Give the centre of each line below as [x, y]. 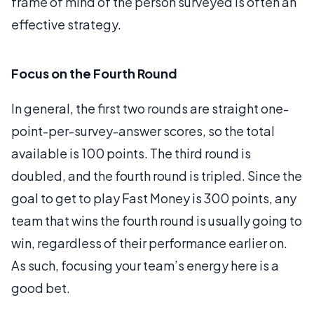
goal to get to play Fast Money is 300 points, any [154, 198]
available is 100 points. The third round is [131, 153]
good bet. [41, 287]
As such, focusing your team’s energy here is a [145, 265]
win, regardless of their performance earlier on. [149, 243]
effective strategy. [66, 24]
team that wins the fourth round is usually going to [157, 220]
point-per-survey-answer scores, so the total [143, 130]
